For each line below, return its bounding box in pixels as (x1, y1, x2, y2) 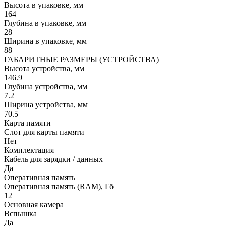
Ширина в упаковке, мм (4, 37, 87, 46)
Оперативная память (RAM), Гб (4, 182, 114, 191)
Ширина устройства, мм (4, 100, 88, 109)
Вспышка (4, 209, 37, 218)
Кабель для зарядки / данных (4, 155, 103, 164)
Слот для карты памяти (4, 128, 84, 137)
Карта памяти (4, 119, 51, 128)
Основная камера (4, 200, 64, 209)
